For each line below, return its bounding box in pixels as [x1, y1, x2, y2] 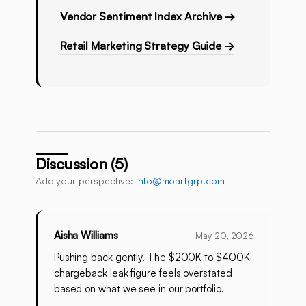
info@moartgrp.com [135, 175, 225, 187]
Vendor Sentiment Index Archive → [59, 10, 236, 24]
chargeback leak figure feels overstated [53, 266, 232, 280]
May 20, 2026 [195, 230, 255, 242]
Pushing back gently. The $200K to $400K [53, 251, 250, 264]
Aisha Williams [53, 229, 118, 242]
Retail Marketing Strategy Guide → [59, 39, 235, 53]
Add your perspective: [35, 175, 136, 187]
